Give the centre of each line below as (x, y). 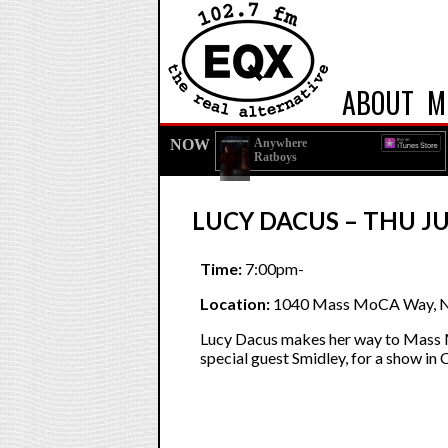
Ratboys (275, 157)
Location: (234, 303)
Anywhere (280, 143)
